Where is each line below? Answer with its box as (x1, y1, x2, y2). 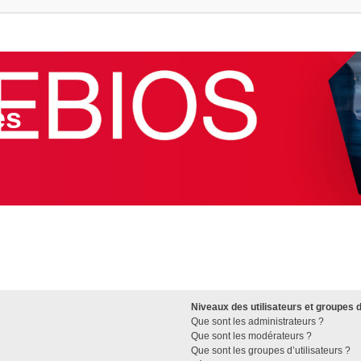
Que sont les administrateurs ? (190, 315, 324, 327)
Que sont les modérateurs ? (190, 330, 312, 342)
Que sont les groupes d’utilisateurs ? (190, 344, 351, 356)
